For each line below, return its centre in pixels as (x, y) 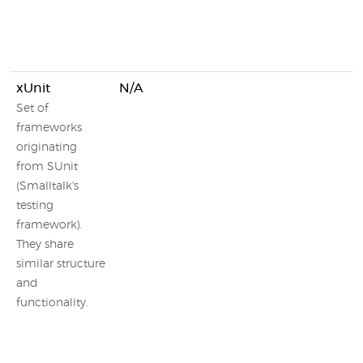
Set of (32, 109)
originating (47, 147)
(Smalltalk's (47, 186)
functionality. (52, 303)
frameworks (49, 128)
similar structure (61, 264)
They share (45, 245)
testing (35, 206)
